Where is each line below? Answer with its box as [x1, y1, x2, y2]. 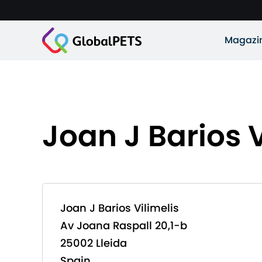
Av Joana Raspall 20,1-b [60, 218, 187, 233]
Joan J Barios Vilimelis [60, 201, 179, 215]
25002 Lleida [60, 236, 127, 250]
